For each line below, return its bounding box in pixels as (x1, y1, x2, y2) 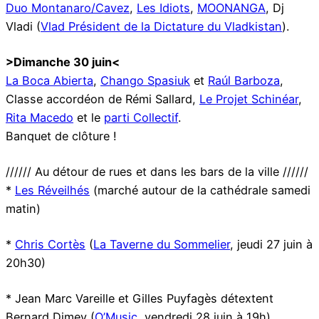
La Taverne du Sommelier (93, 237, 230, 252)
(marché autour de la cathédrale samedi (90, 183, 310, 198)
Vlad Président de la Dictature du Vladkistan (41, 19, 282, 34)
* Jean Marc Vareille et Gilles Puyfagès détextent (6, 291, 273, 306)
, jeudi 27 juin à (230, 237, 313, 252)
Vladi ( (6, 19, 41, 34)
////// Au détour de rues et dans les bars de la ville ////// (6, 164, 308, 179)
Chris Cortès (15, 237, 85, 252)
